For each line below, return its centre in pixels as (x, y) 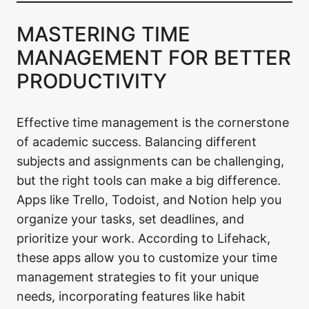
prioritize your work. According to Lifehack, (143, 239)
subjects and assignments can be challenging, (150, 161)
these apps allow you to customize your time (147, 258)
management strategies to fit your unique (138, 277)
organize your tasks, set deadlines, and (130, 219)
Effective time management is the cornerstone (153, 123)
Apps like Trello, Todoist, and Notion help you (149, 200)
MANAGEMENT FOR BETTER (154, 58)
